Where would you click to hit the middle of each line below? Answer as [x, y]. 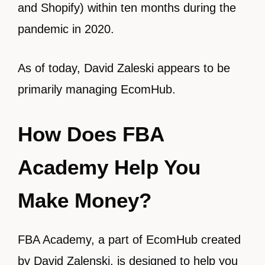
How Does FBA [91, 134]
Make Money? [85, 200]
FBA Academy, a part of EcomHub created [129, 240]
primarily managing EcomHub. [97, 89]
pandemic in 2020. [66, 29]
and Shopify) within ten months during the [127, 8]
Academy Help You [109, 167]
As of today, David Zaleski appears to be [124, 68]
